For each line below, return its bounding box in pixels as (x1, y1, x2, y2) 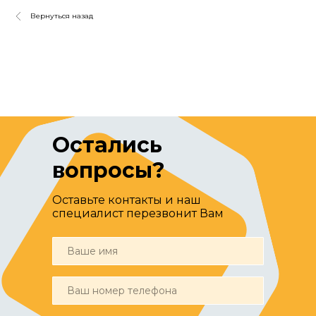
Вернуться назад (30, 11, 93, 20)
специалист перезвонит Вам (52, 207, 224, 220)
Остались (52, 132, 162, 158)
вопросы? (52, 157, 165, 183)
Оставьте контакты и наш (52, 193, 201, 207)
